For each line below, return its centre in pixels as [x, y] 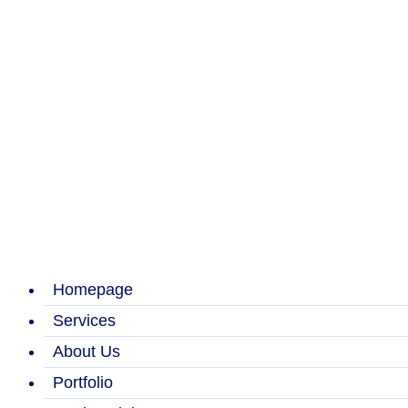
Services [84, 321]
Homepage [93, 290]
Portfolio [83, 382]
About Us [87, 352]
